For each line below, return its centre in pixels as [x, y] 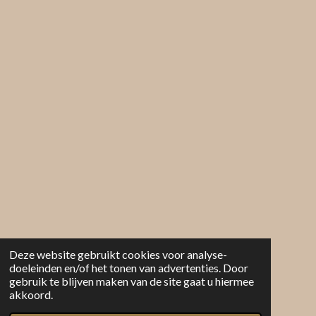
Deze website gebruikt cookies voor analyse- [118, 255]
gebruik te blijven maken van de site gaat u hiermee [131, 281]
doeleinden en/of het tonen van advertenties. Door [128, 268]
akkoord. [31, 295]
